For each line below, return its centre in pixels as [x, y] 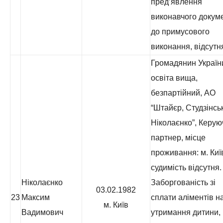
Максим [36, 197]
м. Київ [116, 205]
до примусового [180, 32]
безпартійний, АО [183, 93]
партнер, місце [178, 138]
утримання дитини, [186, 212]
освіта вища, [174, 78]
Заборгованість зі [183, 182]
